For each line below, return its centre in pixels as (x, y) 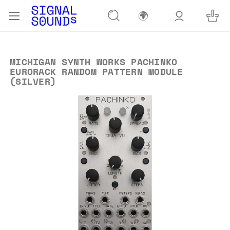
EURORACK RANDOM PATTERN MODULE (97, 71)
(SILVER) (33, 81)
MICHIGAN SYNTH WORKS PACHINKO (94, 62)
